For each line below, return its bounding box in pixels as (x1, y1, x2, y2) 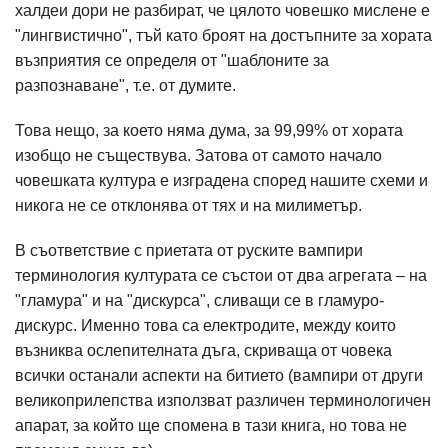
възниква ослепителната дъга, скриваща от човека (15, 342, 392, 359)
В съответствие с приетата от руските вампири (15, 242, 363, 259)
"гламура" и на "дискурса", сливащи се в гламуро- (15, 292, 384, 309)
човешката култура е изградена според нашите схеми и (15, 172, 428, 189)
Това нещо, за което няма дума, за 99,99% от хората (15, 122, 403, 139)
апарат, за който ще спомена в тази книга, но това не (15, 417, 407, 434)
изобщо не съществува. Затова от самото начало (15, 147, 382, 164)
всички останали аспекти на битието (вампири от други (15, 367, 423, 384)
